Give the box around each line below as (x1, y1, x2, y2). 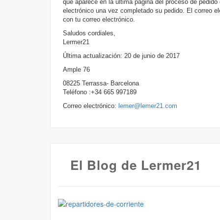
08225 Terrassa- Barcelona (63, 80, 139, 87)
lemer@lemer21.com (118, 102, 177, 110)
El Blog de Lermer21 (70, 156, 201, 174)
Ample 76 (63, 66, 90, 73)
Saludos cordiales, (63, 29, 115, 37)
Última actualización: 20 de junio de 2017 (63, 52, 180, 59)
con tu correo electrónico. (63, 16, 135, 23)
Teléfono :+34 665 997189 (63, 88, 137, 96)
